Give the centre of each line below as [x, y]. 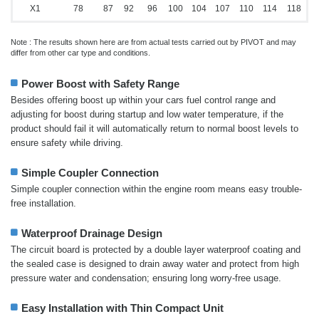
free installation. [43, 204]
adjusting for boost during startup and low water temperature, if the [147, 115]
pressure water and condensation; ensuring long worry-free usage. [146, 278]
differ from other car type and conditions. [80, 53]
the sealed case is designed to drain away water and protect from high [155, 264]
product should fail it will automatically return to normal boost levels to [155, 129]
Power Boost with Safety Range [100, 84]
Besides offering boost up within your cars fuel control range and [143, 100]
